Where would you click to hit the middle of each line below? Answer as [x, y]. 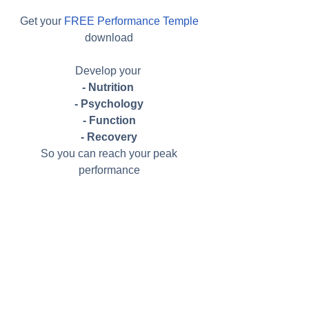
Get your [42, 21]
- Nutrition [109, 87]
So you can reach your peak [110, 153]
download [110, 37]
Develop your [110, 70]
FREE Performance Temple [131, 21]
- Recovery [109, 137]
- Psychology [109, 103]
